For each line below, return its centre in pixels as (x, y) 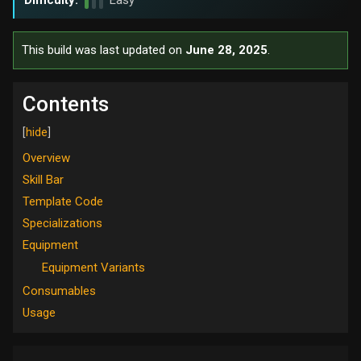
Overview (46, 158)
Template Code (63, 201)
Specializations (62, 223)
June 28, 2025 (226, 50)
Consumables (59, 291)
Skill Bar (43, 180)
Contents (66, 104)
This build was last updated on (104, 50)
